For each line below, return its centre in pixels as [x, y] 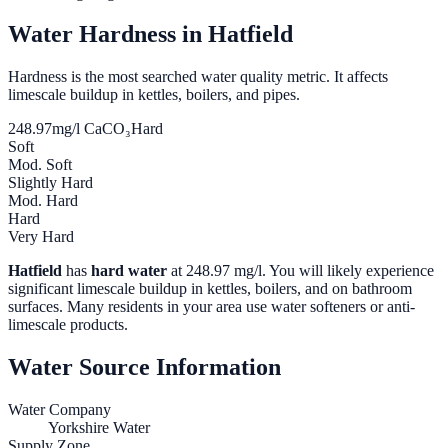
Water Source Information [144, 367]
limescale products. [68, 325]
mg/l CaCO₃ [91, 129]
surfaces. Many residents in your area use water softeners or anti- [211, 307]
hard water [129, 271]
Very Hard [41, 237]
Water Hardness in [108, 34]
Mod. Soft [40, 165]
